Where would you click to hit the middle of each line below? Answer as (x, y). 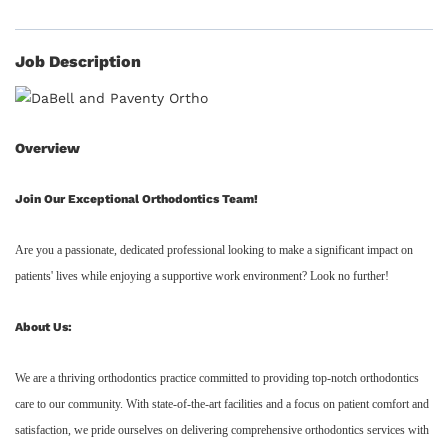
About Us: (43, 326)
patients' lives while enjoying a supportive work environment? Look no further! (202, 275)
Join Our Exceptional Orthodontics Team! (136, 198)
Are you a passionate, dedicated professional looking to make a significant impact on (214, 249)
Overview (47, 147)
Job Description (78, 61)
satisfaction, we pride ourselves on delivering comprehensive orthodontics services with (222, 429)
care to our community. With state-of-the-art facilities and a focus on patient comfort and (222, 403)
